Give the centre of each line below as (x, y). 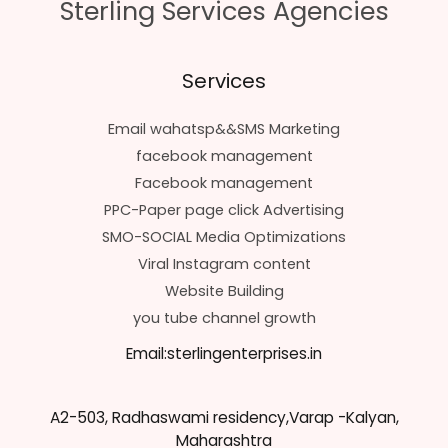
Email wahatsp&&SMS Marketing (224, 129)
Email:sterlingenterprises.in (224, 354)
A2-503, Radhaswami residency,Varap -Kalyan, (224, 417)
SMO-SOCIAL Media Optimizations (224, 237)
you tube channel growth (224, 318)
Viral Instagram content (224, 264)
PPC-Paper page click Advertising (224, 210)
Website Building (224, 291)
